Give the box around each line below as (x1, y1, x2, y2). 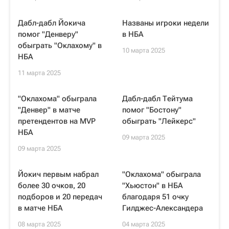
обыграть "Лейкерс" (122, 117, 196, 126)
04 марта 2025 (122, 220, 165, 228)
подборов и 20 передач (18, 192, 102, 201)
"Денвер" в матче (18, 105, 80, 114)
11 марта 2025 (18, 69, 61, 77)
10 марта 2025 (122, 47, 165, 54)
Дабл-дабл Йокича (18, 18, 85, 28)
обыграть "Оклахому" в (18, 41, 102, 50)
